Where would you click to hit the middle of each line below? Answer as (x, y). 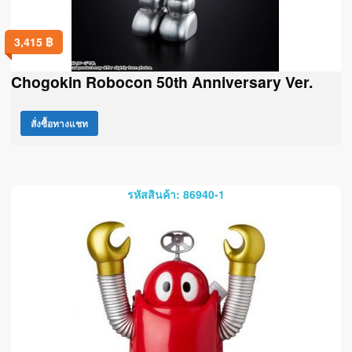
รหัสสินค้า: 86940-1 (176, 194)
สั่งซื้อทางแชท (60, 123)
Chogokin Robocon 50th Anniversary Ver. (162, 82)
